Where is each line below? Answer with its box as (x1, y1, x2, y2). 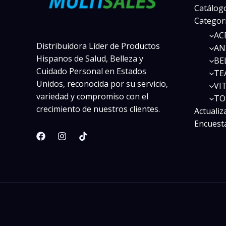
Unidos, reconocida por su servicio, (36, 78, 168, 89)
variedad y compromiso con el (36, 90, 148, 102)
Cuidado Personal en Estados (36, 65, 146, 77)
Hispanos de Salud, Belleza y (36, 52, 143, 64)
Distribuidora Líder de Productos (36, 40, 160, 51)
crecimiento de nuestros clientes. (36, 103, 160, 115)
